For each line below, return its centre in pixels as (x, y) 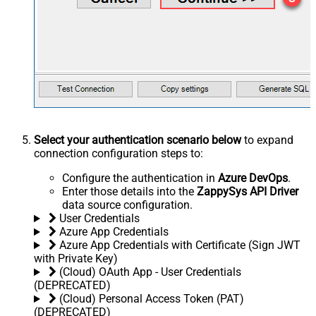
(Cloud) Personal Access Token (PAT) (151, 299)
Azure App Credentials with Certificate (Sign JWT (180, 245)
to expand (267, 140)
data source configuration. (127, 205)
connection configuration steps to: (119, 154)
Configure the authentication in (140, 178)
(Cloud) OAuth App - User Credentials (150, 272)
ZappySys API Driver (248, 192)
